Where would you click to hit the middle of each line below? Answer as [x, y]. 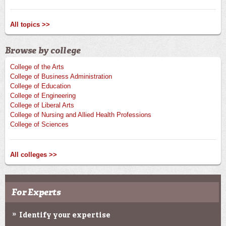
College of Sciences [39, 125]
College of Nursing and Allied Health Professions [81, 115]
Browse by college [43, 51]
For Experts [36, 192]
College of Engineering [43, 96]
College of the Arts [37, 67]
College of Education [40, 86]
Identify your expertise [65, 216]
